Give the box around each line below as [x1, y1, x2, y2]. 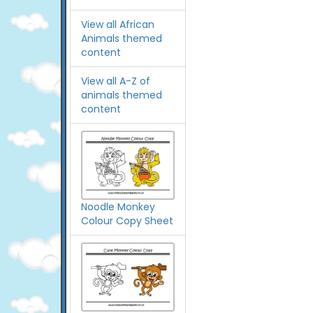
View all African [81, 17, 154, 31]
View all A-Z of [81, 74, 150, 88]
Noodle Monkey [81, 199, 155, 214]
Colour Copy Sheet [81, 213, 173, 228]
